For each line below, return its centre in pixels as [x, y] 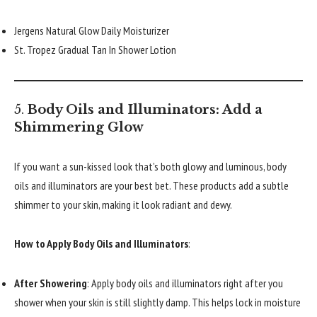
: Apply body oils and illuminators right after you [185, 283]
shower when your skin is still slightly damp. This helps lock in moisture [157, 302]
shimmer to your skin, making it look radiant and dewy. [123, 204]
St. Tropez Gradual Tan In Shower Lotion [95, 50]
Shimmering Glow [79, 128]
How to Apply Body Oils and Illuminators [101, 244]
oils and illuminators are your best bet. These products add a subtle [151, 185]
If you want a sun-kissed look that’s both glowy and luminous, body [150, 166]
